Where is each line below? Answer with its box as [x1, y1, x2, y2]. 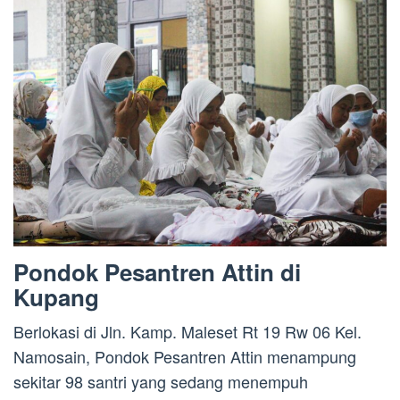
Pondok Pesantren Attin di [13, 255, 301, 289]
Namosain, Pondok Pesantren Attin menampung [13, 345, 356, 369]
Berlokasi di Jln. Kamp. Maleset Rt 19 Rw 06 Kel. [13, 320, 362, 344]
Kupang [13, 280, 99, 314]
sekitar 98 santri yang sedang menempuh [13, 370, 308, 394]
